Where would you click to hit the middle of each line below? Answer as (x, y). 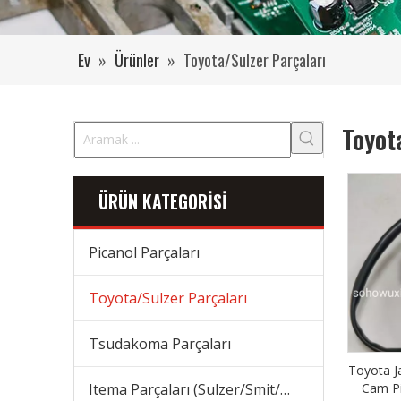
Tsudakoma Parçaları (160, 344)
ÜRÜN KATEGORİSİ (163, 202)
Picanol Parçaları (144, 253)
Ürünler (137, 60)
